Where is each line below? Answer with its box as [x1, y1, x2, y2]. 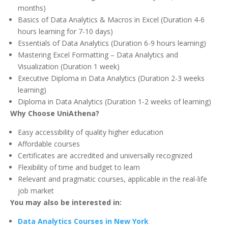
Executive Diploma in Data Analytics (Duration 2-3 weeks [18, 73, 205, 83]
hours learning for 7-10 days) [18, 26, 113, 37]
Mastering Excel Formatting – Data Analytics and [18, 50, 178, 60]
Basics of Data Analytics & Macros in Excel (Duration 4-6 [18, 15, 205, 25]
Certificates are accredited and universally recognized [18, 151, 192, 161]
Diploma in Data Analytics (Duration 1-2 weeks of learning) [18, 97, 211, 107]
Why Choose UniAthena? [10, 108, 99, 119]
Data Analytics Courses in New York [18, 216, 149, 226]
